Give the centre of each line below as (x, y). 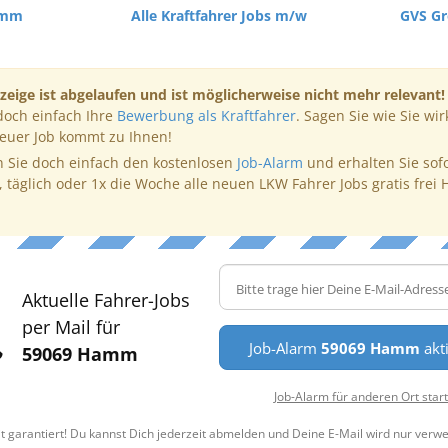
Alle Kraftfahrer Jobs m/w (218, 15)
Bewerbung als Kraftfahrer (206, 115)
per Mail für (70, 327)
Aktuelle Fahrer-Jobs (105, 300)
